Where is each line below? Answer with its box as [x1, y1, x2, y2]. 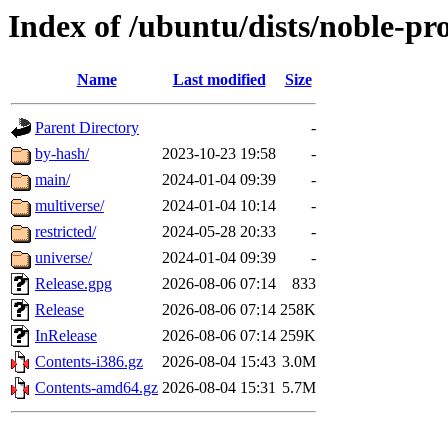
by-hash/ [35, 145, 89, 163]
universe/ [35, 249, 92, 267]
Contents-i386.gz [35, 353, 143, 371]
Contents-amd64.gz [35, 379, 158, 397]
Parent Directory [35, 119, 139, 137]
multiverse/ [35, 197, 104, 215]
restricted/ [35, 223, 96, 241]
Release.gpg [35, 275, 112, 293]
